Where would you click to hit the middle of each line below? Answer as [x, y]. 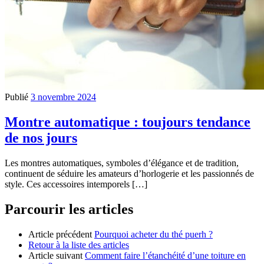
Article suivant [55, 255]
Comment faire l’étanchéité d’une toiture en [165, 255]
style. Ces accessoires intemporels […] [76, 184]
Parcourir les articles [69, 209]
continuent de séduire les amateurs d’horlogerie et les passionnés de [129, 174]
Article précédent [60, 234]
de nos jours [41, 138]
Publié [18, 97]
